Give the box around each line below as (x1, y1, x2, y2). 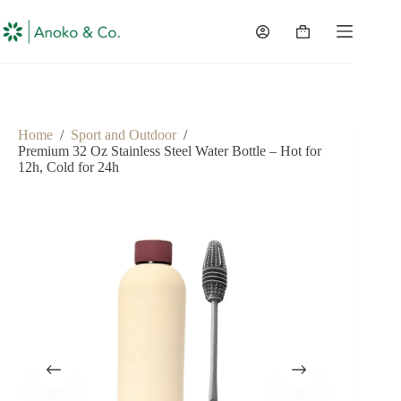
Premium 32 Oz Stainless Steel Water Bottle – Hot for (18, 143, 321, 159)
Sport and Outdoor (71, 127, 176, 143)
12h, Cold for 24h (18, 159, 119, 175)
